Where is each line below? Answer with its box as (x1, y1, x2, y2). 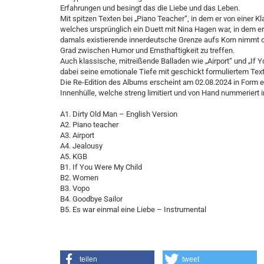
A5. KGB (60, 152, 87, 161)
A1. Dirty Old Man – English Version (60, 110, 177, 118)
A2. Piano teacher (60, 120, 118, 129)
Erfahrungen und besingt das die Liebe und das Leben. (60, 4, 240, 12)
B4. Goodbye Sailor (60, 194, 123, 203)
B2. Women (60, 173, 98, 182)
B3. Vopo (60, 184, 90, 193)
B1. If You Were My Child (60, 163, 142, 171)
